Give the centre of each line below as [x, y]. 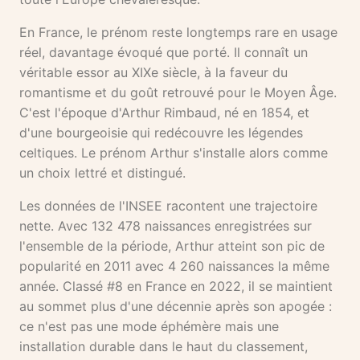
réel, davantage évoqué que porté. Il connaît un [164, 53]
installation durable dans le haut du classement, [164, 347]
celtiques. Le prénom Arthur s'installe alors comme [174, 153]
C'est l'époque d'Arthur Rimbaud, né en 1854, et [164, 113]
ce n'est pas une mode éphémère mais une [149, 327]
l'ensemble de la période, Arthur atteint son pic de [172, 246]
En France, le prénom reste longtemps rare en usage [178, 33]
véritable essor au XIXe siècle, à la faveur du [153, 73]
